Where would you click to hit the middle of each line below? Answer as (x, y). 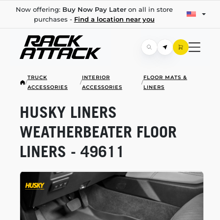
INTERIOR (96, 77)
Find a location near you (114, 19)
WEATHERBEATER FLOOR (98, 132)
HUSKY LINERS (68, 112)
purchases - (54, 19)
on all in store (149, 9)
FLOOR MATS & (165, 77)
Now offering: (39, 9)
